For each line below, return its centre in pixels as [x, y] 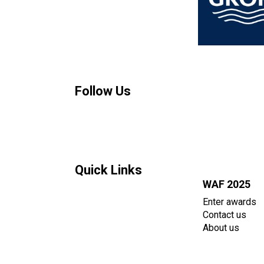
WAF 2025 [227, 184]
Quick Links [108, 170]
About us [221, 228]
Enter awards [230, 202]
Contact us [225, 215]
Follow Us [103, 91]
